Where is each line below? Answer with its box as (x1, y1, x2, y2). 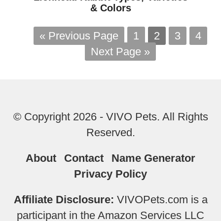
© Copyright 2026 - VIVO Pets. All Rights (13, 110, 208, 123)
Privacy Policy (74, 168, 147, 180)
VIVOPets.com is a (113, 193, 208, 206)
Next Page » (91, 45, 150, 58)
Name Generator (111, 152, 195, 164)
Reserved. (86, 126, 135, 139)
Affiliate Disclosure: (13, 193, 114, 206)
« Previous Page (39, 30, 118, 42)
